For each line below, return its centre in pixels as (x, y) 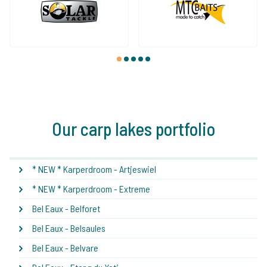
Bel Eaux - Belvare (65, 247)
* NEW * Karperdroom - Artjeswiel (94, 169)
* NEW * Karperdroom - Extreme (91, 188)
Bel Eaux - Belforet (66, 208)
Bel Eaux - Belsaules (69, 228)
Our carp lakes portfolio (133, 128)
